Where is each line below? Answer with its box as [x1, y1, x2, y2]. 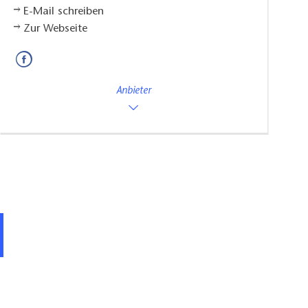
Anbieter [116, 85, 152, 96]
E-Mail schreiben [23, 5, 104, 17]
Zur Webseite [23, 23, 87, 34]
